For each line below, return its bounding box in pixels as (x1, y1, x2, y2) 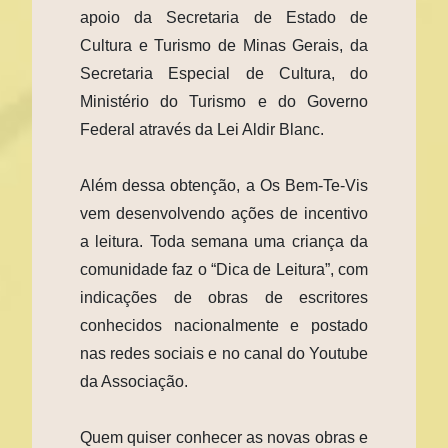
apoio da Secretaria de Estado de (80, 8, 368, 26)
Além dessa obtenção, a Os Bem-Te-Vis (80, 176, 368, 194)
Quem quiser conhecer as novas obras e (80, 428, 368, 446)
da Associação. (80, 372, 188, 390)
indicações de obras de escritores (80, 288, 368, 306)
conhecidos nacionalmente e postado (80, 316, 368, 334)
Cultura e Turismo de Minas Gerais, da (80, 36, 368, 54)
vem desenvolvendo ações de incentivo (80, 204, 368, 222)
